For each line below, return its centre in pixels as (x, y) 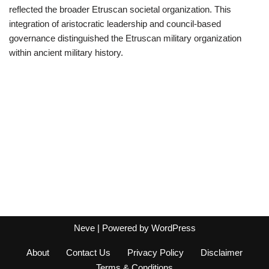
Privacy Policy (156, 252)
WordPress (173, 228)
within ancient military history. (66, 53)
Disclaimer (222, 252)
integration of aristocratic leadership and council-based (115, 24)
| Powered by (123, 228)
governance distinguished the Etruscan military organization (125, 38)
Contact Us (88, 252)
